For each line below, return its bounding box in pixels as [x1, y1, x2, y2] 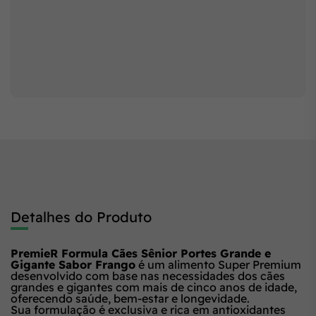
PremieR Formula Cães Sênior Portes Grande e [11, 245, 271, 260]
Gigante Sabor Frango [11, 257, 135, 272]
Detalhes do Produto [11, 207, 152, 226]
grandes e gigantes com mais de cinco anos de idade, [11, 279, 297, 294]
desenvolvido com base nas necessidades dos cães [11, 268, 285, 283]
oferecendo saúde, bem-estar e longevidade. [11, 291, 250, 305]
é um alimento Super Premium [135, 257, 301, 272]
